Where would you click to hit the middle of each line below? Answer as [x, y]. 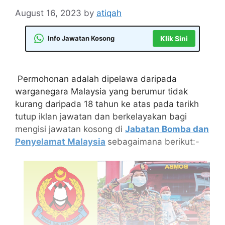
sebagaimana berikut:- [153, 141]
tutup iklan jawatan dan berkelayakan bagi [101, 116]
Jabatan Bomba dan [167, 129]
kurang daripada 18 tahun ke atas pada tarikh [107, 104]
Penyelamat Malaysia [60, 141]
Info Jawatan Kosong [81, 38]
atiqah [109, 13]
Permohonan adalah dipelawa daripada [96, 79]
